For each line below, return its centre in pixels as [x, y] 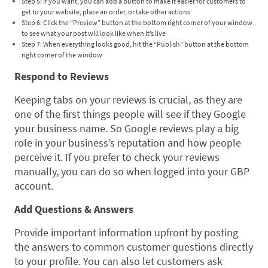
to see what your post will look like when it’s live [94, 33]
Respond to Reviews [62, 77]
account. [34, 186]
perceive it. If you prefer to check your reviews [117, 157]
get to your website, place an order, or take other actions [106, 12]
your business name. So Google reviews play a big [127, 129]
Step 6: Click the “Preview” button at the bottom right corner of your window [137, 23]
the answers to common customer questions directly [134, 247]
